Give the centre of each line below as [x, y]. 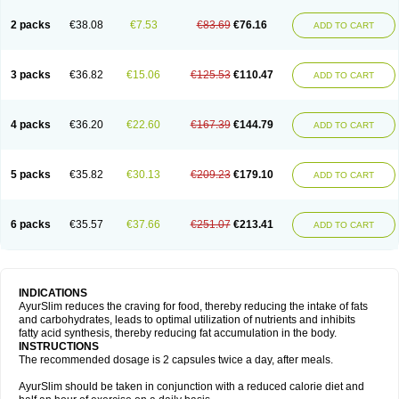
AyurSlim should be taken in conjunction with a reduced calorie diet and [191, 387]
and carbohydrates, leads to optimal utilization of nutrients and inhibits [187, 320]
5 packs [30, 175]
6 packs [30, 224]
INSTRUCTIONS [59, 346]
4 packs [30, 125]
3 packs [30, 75]
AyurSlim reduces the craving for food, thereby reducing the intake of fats [193, 306]
